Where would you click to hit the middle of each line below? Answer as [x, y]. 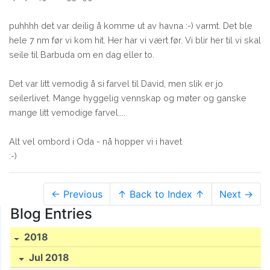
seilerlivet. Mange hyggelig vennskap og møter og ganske [128, 98]
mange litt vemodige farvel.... [67, 112]
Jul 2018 [48, 258]
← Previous [77, 194]
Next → [236, 194]
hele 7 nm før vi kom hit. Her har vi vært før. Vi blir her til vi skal [135, 40]
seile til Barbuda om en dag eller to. [82, 54]
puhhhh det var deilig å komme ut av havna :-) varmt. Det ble [131, 25]
